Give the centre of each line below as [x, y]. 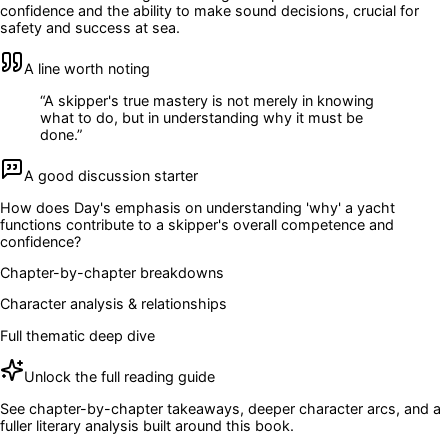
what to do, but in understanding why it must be [201, 117]
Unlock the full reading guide [119, 377]
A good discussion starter [111, 176]
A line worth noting [87, 69]
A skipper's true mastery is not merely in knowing [209, 100]
